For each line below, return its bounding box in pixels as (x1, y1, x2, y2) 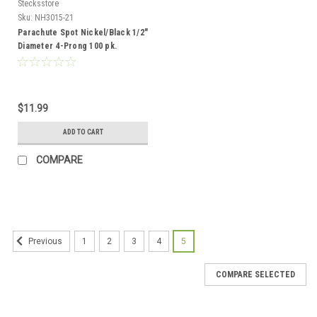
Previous (26, 236, 62, 247)
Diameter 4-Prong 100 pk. (18, 40, 117, 51)
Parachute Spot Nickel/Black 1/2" (18, 27, 148, 38)
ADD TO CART (62, 127, 103, 136)
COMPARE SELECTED (216, 269, 295, 279)
